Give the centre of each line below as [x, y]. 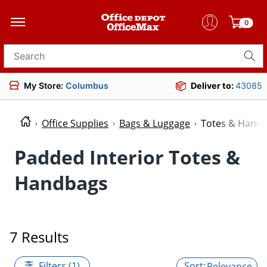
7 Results [39, 237]
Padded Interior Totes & [127, 157]
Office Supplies [75, 124]
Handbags [61, 182]
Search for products [49, 60]
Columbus [87, 85]
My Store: [45, 85]
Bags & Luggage [155, 124]
